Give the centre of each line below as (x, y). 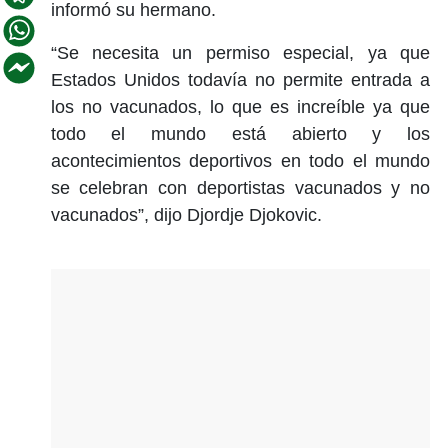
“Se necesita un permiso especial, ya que (240, 52)
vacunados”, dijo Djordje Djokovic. (186, 214)
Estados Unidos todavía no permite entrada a (240, 79)
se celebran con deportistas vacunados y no (240, 187)
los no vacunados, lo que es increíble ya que (240, 106)
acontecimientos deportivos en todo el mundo (240, 160)
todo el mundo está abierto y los (240, 133)
